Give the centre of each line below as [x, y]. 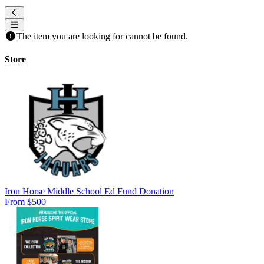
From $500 [25, 202]
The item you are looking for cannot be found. [102, 36]
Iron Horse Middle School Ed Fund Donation [89, 191]
